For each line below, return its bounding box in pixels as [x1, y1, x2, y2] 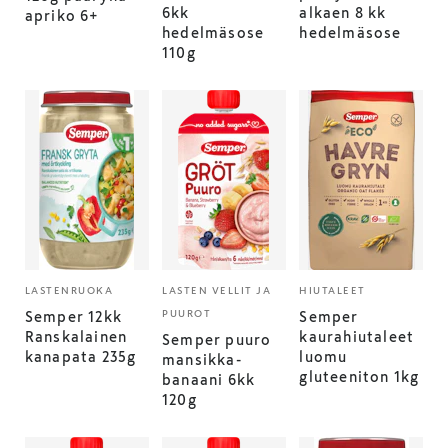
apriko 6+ [24, 9, 100, 23]
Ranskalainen [24, 330, 128, 344]
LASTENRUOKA [24, 285, 114, 296]
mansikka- [162, 353, 242, 367]
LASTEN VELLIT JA [162, 285, 272, 296]
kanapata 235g [24, 350, 137, 364]
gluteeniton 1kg [299, 370, 420, 384]
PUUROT [162, 308, 212, 319]
